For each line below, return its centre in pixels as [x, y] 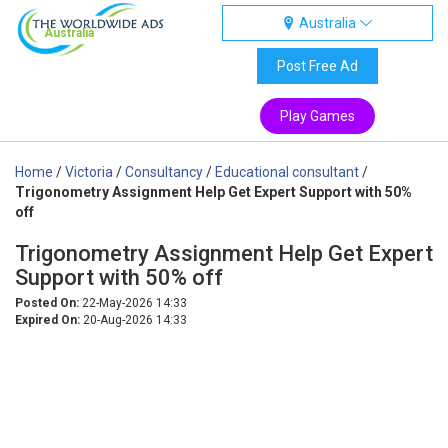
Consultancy [164, 172]
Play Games [317, 116]
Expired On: [47, 320]
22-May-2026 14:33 [133, 303]
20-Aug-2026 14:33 [133, 320]
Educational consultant [287, 172]
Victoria [89, 172]
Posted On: [47, 303]
